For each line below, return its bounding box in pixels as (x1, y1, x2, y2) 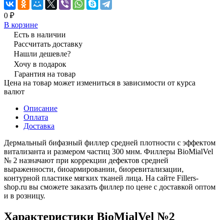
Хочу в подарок (14, 59, 66, 68)
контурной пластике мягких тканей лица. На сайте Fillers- (4, 173, 198, 182)
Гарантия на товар (14, 69, 76, 78)
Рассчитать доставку (14, 39, 82, 48)
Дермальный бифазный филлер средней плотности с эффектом (4, 138, 216, 147)
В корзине (4, 20, 38, 29)
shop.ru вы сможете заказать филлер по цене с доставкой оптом (4, 182, 216, 191)
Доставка (24, 121, 55, 130)
